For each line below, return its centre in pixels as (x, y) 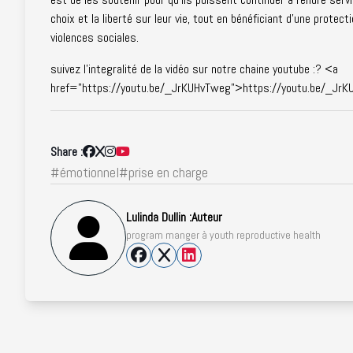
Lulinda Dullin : (159, 217)
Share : (67, 152)
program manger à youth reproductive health (223, 235)
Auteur (207, 217)
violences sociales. (95, 37)
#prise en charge (163, 172)
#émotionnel (85, 172)
